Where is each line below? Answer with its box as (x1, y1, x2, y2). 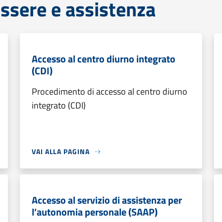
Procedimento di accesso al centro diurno (32, 85, 187, 98)
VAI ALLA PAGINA (32, 146, 90, 157)
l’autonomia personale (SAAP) (32, 204, 158, 220)
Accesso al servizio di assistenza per (32, 192, 182, 208)
